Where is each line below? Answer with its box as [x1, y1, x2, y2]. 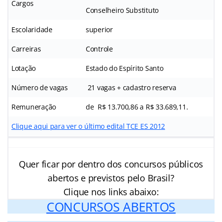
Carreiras [11, 44, 41, 54]
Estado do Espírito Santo [86, 63, 164, 73]
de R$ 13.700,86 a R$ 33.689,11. [86, 102, 188, 111]
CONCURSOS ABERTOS [46, 198, 176, 215]
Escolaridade [11, 24, 53, 34]
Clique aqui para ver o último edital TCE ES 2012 [11, 121, 166, 131]
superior [86, 24, 113, 34]
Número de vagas [11, 82, 68, 92]
